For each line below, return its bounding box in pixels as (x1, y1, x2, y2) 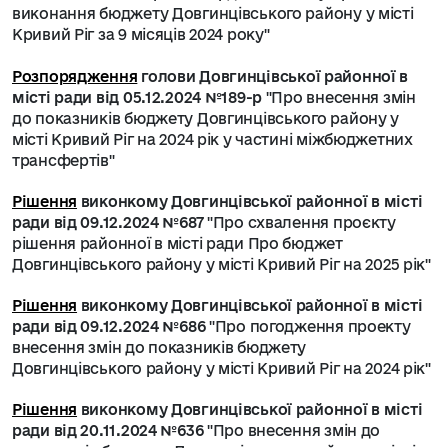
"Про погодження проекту (205, 318, 411, 335)
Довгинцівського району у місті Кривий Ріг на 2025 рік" (12, 256, 431, 273)
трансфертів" (12, 152, 115, 169)
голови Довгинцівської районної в (141, 68, 409, 85)
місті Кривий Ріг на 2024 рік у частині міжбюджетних (12, 131, 413, 148)
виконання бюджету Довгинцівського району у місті (12, 5, 414, 22)
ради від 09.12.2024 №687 (12, 214, 204, 231)
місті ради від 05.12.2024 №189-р (12, 89, 263, 106)
